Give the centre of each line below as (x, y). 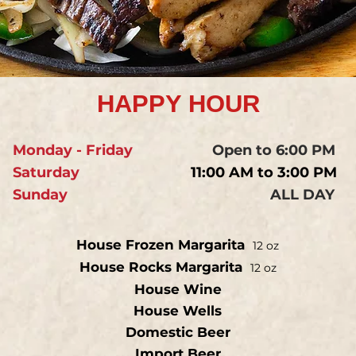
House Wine (178, 289)
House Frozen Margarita (164, 245)
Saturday (48, 172)
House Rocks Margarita (161, 267)
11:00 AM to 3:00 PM (264, 172)
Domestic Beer (178, 332)
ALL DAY (302, 195)
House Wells (178, 311)
